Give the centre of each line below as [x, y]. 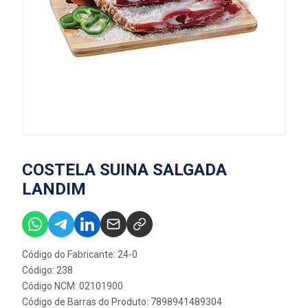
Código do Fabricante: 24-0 [80, 254]
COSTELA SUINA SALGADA [124, 170]
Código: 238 [47, 270]
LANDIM [54, 189]
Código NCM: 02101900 [73, 286]
